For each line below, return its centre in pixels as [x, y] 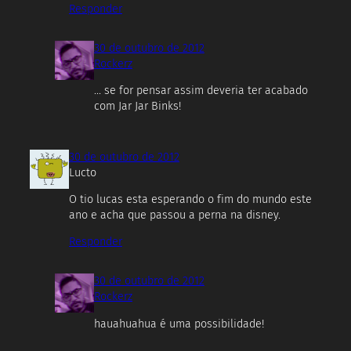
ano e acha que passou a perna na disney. [175, 215]
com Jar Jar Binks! [138, 107]
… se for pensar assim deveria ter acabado [201, 91]
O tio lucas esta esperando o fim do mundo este [190, 200]
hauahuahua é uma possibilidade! [179, 324]
